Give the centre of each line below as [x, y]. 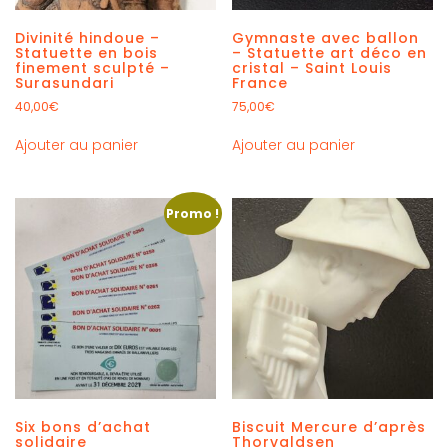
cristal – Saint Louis [312, 67]
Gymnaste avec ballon [326, 37]
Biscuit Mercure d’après [329, 426]
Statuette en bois [86, 52]
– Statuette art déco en [330, 52]
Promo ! [193, 213]
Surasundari [64, 82]
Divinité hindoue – [87, 37]
